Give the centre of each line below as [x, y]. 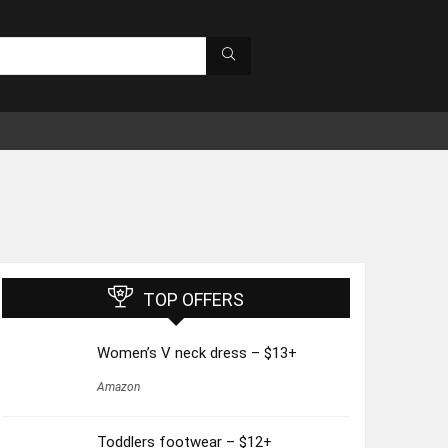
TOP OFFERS [193, 299]
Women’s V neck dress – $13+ [196, 352]
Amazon [118, 386]
